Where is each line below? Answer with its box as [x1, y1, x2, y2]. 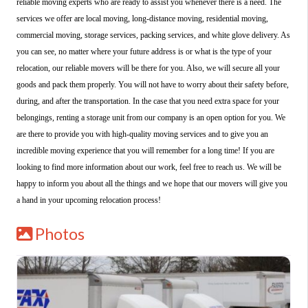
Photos [35, 223, 85, 243]
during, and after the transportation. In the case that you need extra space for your [16, 96, 279, 106]
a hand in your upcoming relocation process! [16, 195, 161, 205]
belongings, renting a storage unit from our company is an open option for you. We [16, 112, 285, 122]
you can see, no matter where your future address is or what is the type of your [16, 46, 272, 56]
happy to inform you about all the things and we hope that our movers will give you [16, 178, 287, 188]
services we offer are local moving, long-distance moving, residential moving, [16, 13, 268, 23]
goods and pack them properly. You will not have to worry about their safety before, [16, 79, 289, 89]
